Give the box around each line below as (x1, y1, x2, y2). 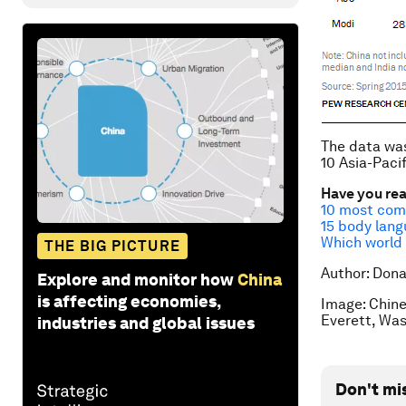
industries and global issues (37, 313, 255, 333)
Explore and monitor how (37, 269, 234, 289)
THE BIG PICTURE (44, 237, 180, 255)
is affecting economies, (37, 291, 220, 311)
